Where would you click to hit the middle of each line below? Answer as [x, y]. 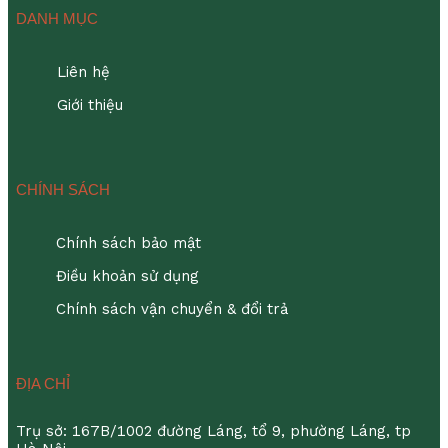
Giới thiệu [89, 104]
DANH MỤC [56, 18]
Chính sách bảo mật [129, 242]
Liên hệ [83, 71]
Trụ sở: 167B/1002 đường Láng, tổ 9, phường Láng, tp [213, 430]
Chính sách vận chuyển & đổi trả [172, 308]
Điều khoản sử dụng [128, 275]
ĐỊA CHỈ [43, 383]
